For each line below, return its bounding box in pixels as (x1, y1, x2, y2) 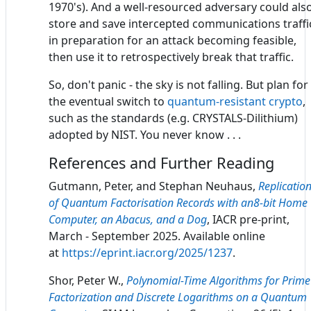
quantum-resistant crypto (167, 93, 303, 109)
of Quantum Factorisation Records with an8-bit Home (49, 194, 308, 210)
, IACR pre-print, (207, 211, 289, 227)
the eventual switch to (49, 93, 167, 109)
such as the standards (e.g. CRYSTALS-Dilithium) (49, 110, 298, 126)
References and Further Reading (49, 152, 274, 173)
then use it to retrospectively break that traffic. (49, 49, 294, 65)
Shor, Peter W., (49, 272, 126, 288)
